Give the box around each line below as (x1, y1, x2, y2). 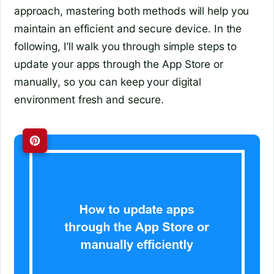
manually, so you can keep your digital (14, 75, 202, 88)
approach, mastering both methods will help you (14, 4, 250, 17)
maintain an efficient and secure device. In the (14, 21, 242, 35)
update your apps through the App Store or (14, 57, 223, 70)
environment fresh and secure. (14, 92, 165, 106)
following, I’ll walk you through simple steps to (14, 39, 237, 53)
